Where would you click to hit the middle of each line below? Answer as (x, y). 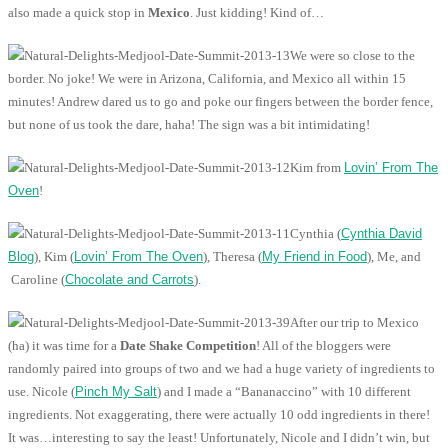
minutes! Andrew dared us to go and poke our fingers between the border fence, (220, 102)
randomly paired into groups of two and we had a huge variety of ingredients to (221, 369)
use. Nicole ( (41, 392)
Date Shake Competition (188, 346)
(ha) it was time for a (64, 346)
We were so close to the (352, 56)
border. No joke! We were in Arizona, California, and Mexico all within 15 (207, 79)
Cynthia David (381, 234)
